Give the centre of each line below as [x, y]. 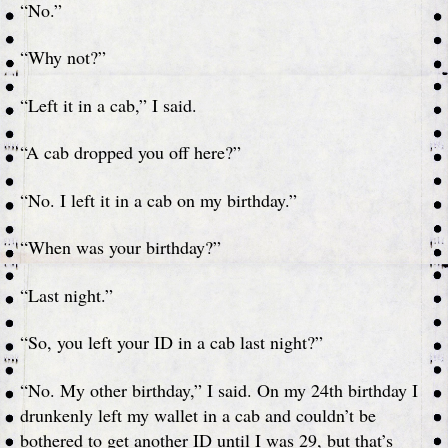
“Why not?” [63, 57]
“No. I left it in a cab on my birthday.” [158, 199]
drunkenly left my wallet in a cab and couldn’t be [198, 414]
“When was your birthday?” [120, 247]
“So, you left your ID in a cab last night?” [171, 342]
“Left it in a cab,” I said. [108, 104]
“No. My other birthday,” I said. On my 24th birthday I [219, 389]
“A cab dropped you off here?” [130, 152]
